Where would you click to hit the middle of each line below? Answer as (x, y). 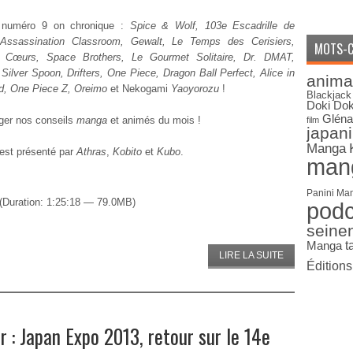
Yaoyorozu (195, 89)
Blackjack (329, 95)
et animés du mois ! (154, 120)
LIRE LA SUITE (251, 255)
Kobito (127, 152)
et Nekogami (137, 89)
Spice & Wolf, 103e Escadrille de (212, 26)
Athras (91, 152)
